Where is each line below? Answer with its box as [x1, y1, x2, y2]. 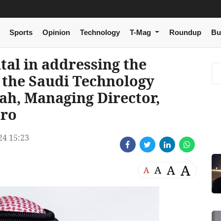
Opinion [42, 28, 70, 37]
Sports [9, 28, 33, 37]
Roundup [169, 28, 201, 37]
